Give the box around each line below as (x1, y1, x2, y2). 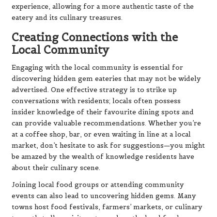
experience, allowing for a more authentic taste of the (12, 2, 194, 11)
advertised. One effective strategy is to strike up (12, 86, 177, 94)
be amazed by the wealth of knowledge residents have (12, 153, 194, 161)
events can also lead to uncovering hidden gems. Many (12, 192, 196, 201)
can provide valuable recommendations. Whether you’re (12, 119, 201, 128)
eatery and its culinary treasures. (12, 14, 123, 22)
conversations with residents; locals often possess (12, 97, 181, 106)
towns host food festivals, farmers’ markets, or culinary (12, 203, 202, 212)
